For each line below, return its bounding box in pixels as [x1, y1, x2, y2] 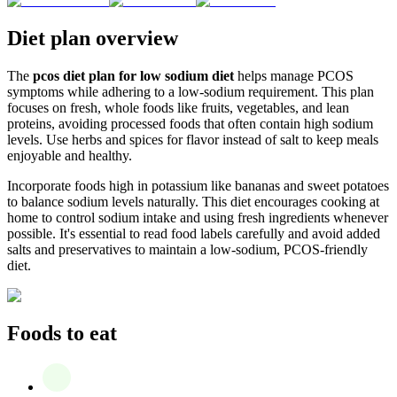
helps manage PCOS [234, 67, 354, 83]
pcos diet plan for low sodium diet [33, 67, 234, 83]
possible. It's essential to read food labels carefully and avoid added [7, 225, 380, 241]
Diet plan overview [7, 27, 178, 51]
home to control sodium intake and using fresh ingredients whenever [7, 209, 388, 225]
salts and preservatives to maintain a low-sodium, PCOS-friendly [7, 241, 368, 257]
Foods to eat [7, 321, 117, 345]
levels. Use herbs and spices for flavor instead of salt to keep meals [7, 131, 378, 147]
